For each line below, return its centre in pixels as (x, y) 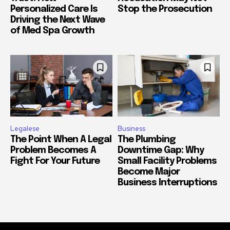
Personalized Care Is (54, 9)
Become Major (149, 172)
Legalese (25, 128)
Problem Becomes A (53, 150)
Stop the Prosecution (165, 9)
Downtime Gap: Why (161, 150)
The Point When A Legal (61, 139)
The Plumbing (147, 139)
